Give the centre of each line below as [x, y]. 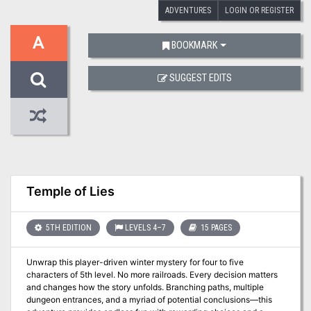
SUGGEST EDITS [200, 78]
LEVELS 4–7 [145, 227]
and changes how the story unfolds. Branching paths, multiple [145, 287]
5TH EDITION [67, 227]
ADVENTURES [188, 10]
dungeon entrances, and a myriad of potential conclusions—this [149, 300]
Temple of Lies [70, 191]
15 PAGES [215, 227]
